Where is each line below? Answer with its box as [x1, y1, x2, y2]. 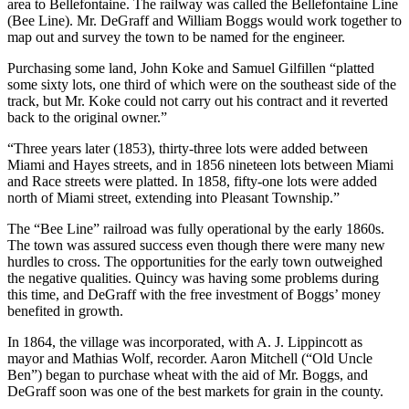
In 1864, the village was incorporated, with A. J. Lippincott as [7, 333, 362, 350]
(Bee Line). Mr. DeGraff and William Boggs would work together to [7, 12, 402, 28]
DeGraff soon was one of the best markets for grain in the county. [7, 383, 383, 399]
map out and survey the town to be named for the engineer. [7, 28, 345, 45]
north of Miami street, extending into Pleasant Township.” [7, 189, 340, 205]
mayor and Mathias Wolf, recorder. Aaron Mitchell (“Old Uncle [7, 350, 372, 366]
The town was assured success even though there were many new [7, 236, 385, 253]
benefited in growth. [7, 302, 123, 319]
